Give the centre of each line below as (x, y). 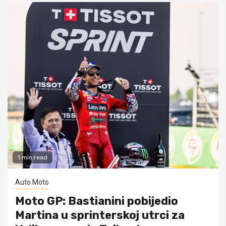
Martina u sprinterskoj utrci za (100, 215)
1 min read (33, 157)
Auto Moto (32, 182)
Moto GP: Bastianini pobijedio (97, 201)
